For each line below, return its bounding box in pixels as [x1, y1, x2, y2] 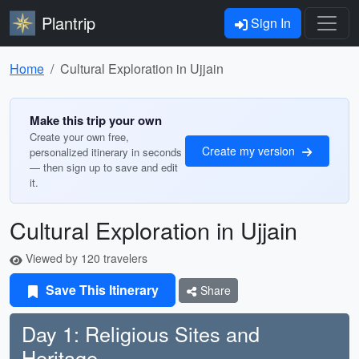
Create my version [202, 142, 298, 159]
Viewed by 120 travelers [22, 250, 147, 266]
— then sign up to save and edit [30, 159, 178, 175]
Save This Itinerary [42, 280, 159, 299]
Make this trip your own [30, 111, 162, 129]
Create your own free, [30, 129, 129, 144]
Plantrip [42, 11, 95, 34]
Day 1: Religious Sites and [22, 319, 260, 348]
